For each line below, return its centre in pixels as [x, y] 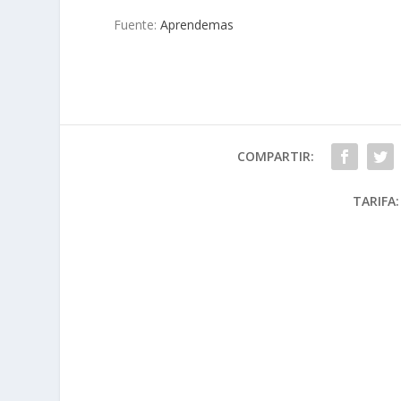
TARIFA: [375, 201]
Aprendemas [197, 25]
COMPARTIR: [275, 157]
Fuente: [137, 25]
